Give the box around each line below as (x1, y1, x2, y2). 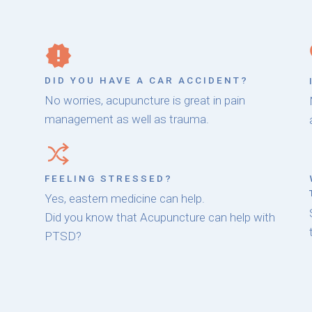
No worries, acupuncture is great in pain (44, 93, 245, 108)
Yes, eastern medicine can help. (44, 192, 205, 206)
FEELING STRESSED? (44, 173, 173, 185)
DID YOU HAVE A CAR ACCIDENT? (44, 75, 249, 86)
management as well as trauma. (44, 112, 209, 127)
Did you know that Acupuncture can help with (44, 210, 275, 225)
